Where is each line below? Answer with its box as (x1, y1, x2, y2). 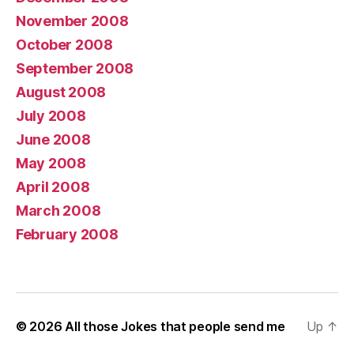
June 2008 (16, 131, 91, 149)
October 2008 (16, 36, 113, 54)
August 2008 (16, 84, 107, 101)
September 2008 (16, 60, 134, 77)
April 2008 (16, 179, 90, 196)
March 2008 (16, 202, 101, 220)
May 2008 (16, 155, 86, 172)
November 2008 (16, 13, 129, 30)
